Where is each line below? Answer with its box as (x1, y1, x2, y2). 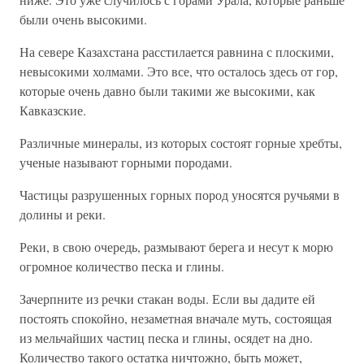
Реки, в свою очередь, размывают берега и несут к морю (19, 238, 333, 256)
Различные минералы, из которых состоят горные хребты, (19, 134, 342, 152)
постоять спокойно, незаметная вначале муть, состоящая (19, 310, 331, 327)
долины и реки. (19, 206, 106, 223)
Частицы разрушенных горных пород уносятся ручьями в (19, 186, 340, 204)
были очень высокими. (19, 11, 147, 28)
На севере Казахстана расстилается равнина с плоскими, (19, 43, 334, 61)
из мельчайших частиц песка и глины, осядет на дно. (19, 329, 313, 347)
